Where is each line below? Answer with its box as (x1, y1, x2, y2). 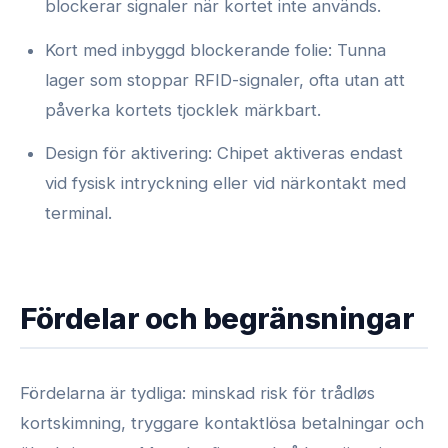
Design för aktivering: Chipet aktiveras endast (45, 143, 404, 164)
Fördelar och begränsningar (20, 301, 414, 337)
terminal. (45, 203, 113, 224)
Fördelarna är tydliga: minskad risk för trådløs (20, 382, 375, 403)
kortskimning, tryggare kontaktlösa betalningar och (20, 412, 424, 433)
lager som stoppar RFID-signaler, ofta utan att (45, 69, 406, 90)
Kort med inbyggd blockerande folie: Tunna (45, 39, 387, 60)
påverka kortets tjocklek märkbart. (45, 99, 322, 120)
